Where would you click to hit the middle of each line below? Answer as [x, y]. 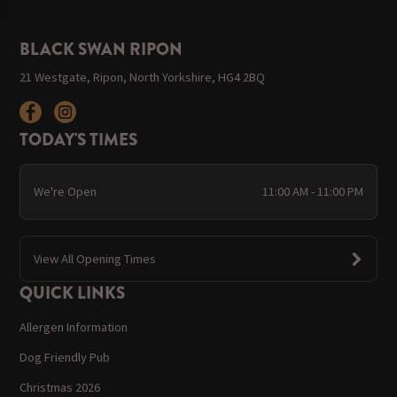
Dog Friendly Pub [65, 357]
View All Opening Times [94, 258]
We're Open [65, 192]
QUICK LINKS [73, 293]
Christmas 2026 [60, 387]
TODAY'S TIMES [79, 139]
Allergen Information [74, 327]
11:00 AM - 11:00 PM [313, 192]
